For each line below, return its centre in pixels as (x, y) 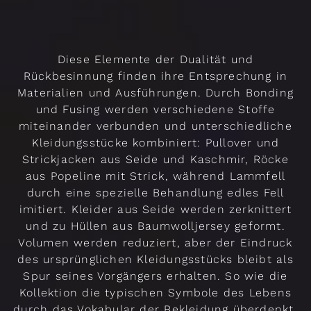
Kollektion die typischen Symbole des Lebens (155, 293)
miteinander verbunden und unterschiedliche (155, 126)
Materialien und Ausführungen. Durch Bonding (155, 93)
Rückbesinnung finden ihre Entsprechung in (155, 76)
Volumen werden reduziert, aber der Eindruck (155, 243)
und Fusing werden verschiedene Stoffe (155, 110)
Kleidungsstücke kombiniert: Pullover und (155, 143)
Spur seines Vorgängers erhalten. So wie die (155, 276)
